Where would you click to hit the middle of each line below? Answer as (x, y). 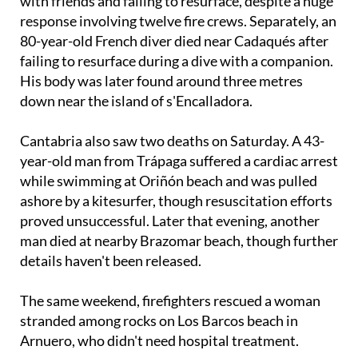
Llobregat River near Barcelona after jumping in (166, 11)
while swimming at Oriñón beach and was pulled (169, 211)
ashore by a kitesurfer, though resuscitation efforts (176, 231)
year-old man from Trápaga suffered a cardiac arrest (179, 191)
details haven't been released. (111, 290)
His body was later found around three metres (161, 111)
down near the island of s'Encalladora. (136, 131)
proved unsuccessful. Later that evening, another (170, 251)
